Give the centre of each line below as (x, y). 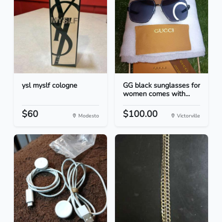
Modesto (88, 116)
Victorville (188, 116)
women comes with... (156, 94)
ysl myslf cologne (50, 85)
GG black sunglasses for (162, 85)
